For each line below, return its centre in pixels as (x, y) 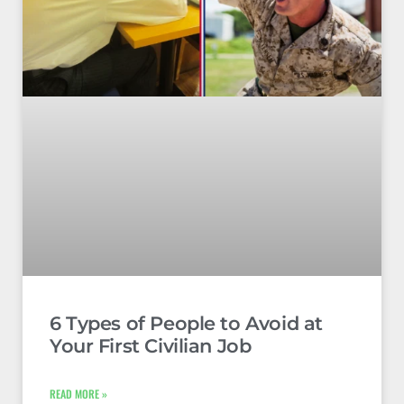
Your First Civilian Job (151, 345)
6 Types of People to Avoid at (186, 323)
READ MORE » (78, 393)
